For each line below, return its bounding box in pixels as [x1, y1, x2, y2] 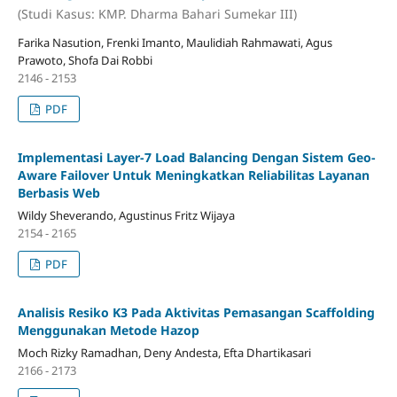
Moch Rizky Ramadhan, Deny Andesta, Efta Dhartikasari [17, 344, 311, 361]
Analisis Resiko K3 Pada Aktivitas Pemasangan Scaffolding [17, 303, 375, 321]
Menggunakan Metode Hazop [17, 321, 199, 339]
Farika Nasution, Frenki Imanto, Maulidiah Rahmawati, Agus [17, 34, 332, 51]
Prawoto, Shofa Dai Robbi [17, 51, 152, 68]
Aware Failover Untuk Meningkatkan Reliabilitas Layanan [17, 166, 370, 183]
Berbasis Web [17, 183, 100, 201]
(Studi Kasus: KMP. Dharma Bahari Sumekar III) [17, 4, 297, 22]
